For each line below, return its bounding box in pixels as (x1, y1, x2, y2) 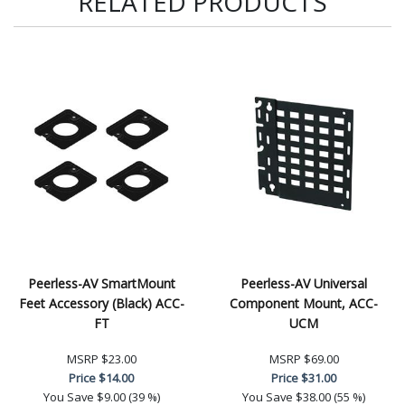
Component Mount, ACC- (230, 294, 378, 312)
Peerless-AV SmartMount (27, 274, 175, 292)
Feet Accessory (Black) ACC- (18, 294, 184, 312)
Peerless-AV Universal (240, 274, 367, 292)
